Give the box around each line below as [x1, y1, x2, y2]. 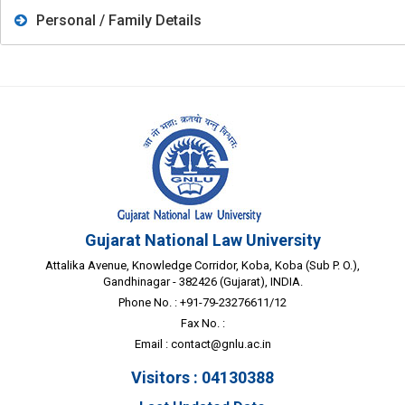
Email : [134, 336, 171, 351]
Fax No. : [180, 316, 225, 330]
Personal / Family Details [36, 11, 202, 29]
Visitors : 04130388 [131, 367, 274, 387]
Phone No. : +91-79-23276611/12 [118, 295, 287, 309]
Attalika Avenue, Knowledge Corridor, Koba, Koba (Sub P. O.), [45, 258, 360, 272]
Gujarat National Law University [84, 230, 321, 250]
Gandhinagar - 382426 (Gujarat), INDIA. [102, 274, 303, 288]
